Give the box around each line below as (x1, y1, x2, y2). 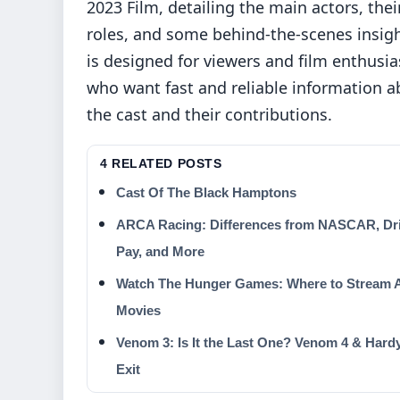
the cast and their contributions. (87, 104, 332, 125)
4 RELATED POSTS (100, 155, 222, 171)
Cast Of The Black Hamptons (116, 184, 296, 200)
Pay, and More (116, 243, 204, 259)
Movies (116, 302, 161, 318)
